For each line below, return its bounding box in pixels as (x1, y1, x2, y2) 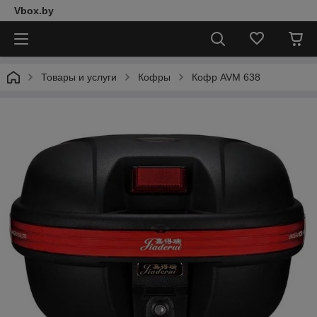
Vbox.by (14, 5, 54, 16)
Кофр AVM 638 (192, 71, 260, 83)
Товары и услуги (41, 71, 117, 83)
